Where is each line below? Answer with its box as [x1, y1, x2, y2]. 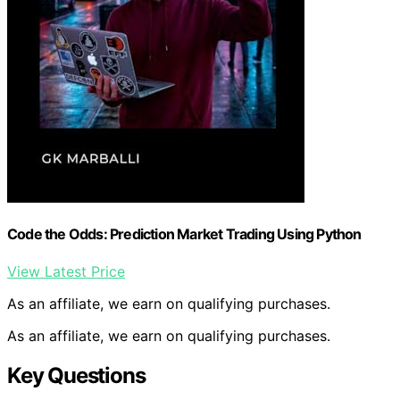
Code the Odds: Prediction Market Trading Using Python [7, 225, 362, 244]
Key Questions [7, 362, 146, 388]
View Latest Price [7, 262, 125, 280]
